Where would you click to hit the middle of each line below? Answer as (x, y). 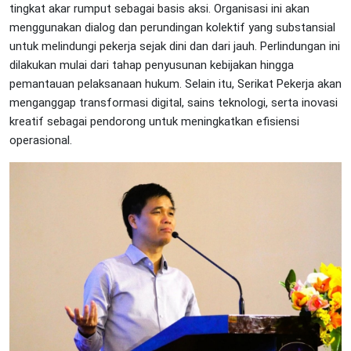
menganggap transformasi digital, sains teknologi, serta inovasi (174, 103)
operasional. (41, 140)
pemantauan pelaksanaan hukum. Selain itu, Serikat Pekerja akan (175, 84)
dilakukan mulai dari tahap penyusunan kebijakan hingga (152, 65)
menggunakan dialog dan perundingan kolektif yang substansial (172, 27)
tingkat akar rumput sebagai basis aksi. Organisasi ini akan (159, 9)
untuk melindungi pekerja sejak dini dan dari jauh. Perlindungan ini (175, 46)
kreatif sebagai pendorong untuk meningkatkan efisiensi (154, 121)
